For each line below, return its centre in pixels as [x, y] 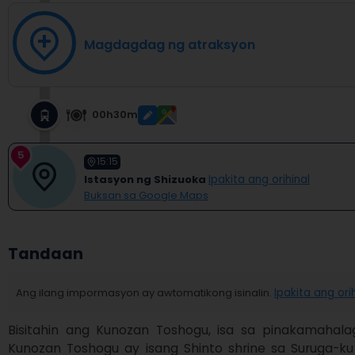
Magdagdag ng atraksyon [170, 45]
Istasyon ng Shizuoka [145, 179]
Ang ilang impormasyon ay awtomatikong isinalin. [144, 293]
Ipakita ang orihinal [259, 179]
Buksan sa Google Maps [146, 195]
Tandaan [46, 254]
